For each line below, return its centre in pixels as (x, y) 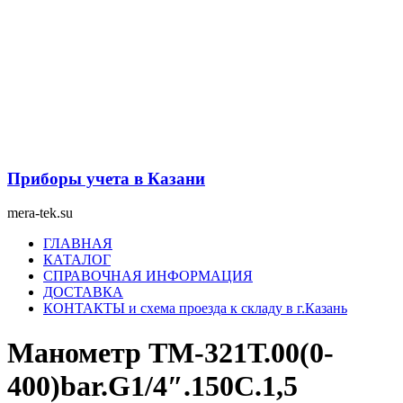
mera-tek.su (40, 213)
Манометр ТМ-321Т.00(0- (170, 352)
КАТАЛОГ (77, 260)
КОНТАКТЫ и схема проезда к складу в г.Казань (195, 309)
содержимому (49, 46)
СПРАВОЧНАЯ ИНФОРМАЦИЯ (148, 276)
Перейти (33, 14)
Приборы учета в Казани (106, 178)
